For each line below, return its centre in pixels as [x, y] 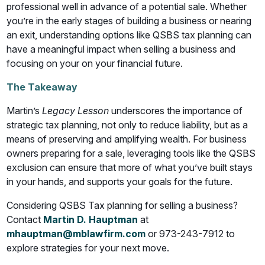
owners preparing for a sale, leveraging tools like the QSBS [131, 153]
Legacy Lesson [76, 111]
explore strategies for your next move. [88, 248]
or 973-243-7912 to [190, 234]
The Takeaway [42, 87]
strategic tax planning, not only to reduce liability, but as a [127, 125]
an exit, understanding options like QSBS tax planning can [129, 35]
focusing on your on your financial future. [95, 64]
